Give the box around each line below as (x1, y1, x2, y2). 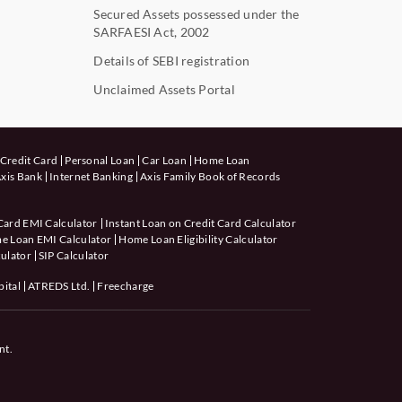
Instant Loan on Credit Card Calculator (104, 215, 296, 230)
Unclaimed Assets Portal (93, 81, 235, 97)
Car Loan (142, 153, 187, 167)
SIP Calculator (38, 248, 109, 262)
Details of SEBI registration (93, 52, 250, 68)
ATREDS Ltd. (27, 278, 91, 293)
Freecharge (97, 278, 154, 293)
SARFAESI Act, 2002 (93, 23, 210, 39)
